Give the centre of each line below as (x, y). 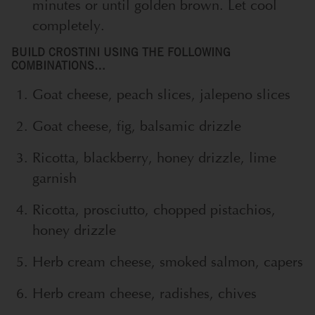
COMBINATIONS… (58, 66)
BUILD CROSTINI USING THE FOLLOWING (121, 53)
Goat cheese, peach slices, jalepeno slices (161, 94)
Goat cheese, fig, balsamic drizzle (137, 126)
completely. (69, 25)
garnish (54, 178)
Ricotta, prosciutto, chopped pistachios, (154, 210)
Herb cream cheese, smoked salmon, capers (168, 262)
